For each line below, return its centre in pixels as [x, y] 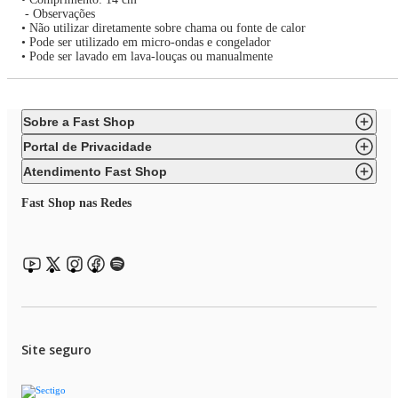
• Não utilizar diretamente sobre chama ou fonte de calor [163, 28]
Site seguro [56, 350]
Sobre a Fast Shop [79, 122]
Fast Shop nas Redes [76, 203]
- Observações [58, 14]
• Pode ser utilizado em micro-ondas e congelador [146, 42]
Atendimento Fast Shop [95, 171]
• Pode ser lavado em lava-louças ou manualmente [147, 56]
